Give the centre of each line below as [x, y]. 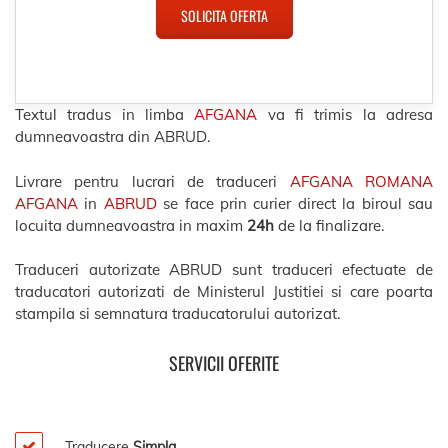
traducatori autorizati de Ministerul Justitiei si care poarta [224, 291]
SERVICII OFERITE [224, 362]
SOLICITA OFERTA [224, 15]
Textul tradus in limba [105, 114]
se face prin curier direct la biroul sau [295, 203]
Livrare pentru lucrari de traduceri [152, 181]
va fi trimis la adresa [345, 114]
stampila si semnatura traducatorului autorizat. [177, 313]
